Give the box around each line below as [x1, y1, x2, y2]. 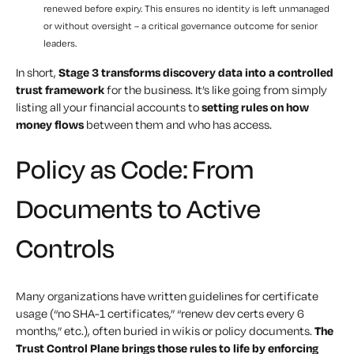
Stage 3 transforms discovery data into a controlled [58, 65, 333, 81]
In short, [16, 65, 58, 81]
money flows [16, 117, 84, 133]
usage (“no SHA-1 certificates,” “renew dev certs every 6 [16, 306, 304, 322]
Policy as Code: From [16, 153, 254, 186]
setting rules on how [201, 100, 309, 115]
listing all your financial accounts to [16, 100, 201, 115]
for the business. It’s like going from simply [104, 82, 327, 98]
